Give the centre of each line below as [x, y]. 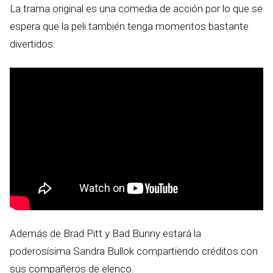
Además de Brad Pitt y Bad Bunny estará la [105, 234]
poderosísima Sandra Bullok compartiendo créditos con [134, 251]
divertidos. [33, 44]
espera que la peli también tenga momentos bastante [129, 27]
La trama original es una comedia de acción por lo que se [136, 9]
